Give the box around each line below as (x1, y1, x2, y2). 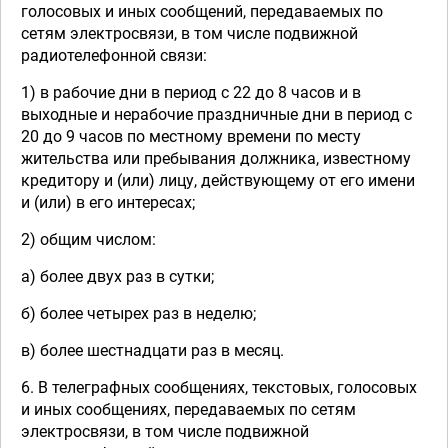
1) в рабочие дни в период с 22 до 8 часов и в (21, 83, 361, 102)
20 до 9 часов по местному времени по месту (21, 127, 361, 146)
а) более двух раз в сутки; (21, 267, 214, 286)
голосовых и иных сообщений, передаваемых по (21, 2, 383, 21)
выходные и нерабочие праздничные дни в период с (21, 105, 412, 124)
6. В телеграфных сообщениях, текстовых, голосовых (21, 378, 417, 397)
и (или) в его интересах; (21, 193, 195, 212)
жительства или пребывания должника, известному (21, 149, 411, 168)
